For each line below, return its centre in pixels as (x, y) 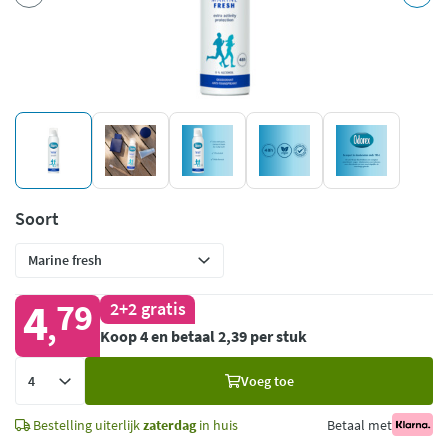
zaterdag (169, 424)
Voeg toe (267, 380)
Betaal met (359, 424)
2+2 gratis (147, 309)
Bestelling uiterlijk (86, 424)
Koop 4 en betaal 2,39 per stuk (203, 335)
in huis (217, 424)
